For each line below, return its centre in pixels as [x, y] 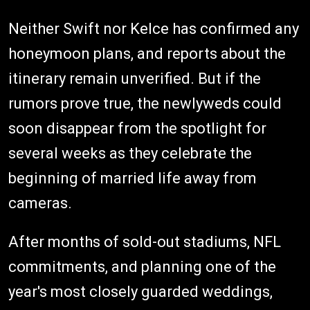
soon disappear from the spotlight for [137, 128]
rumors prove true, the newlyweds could [145, 103]
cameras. [40, 203]
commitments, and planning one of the [142, 266]
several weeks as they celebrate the [130, 153]
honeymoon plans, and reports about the [147, 53]
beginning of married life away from [133, 178]
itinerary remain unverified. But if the [135, 78]
